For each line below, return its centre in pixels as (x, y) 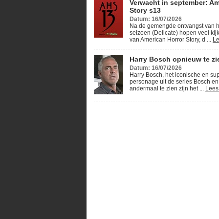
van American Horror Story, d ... (171, 40)
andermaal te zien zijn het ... (167, 88)
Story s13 (145, 10)
